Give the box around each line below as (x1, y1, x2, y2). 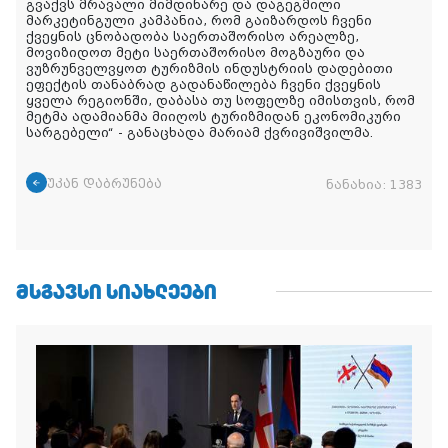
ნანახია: (326, 178, 390, 193)
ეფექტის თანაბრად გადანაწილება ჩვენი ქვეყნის (26, 78, 381, 93)
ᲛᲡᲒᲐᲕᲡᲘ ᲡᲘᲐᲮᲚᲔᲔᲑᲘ (16, 278, 217, 306)
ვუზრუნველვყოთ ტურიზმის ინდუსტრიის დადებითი (26, 62, 393, 77)
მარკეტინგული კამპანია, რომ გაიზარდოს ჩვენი (26, 14, 372, 29)
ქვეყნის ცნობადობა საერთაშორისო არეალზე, (26, 30, 359, 45)
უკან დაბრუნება (47, 177, 162, 192)
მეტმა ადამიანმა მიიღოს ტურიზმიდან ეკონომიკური (26, 110, 401, 125)
